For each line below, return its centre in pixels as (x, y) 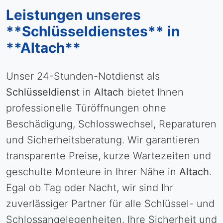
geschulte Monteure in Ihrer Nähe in (93, 172)
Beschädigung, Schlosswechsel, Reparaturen (111, 124)
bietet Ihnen (154, 92)
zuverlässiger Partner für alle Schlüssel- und (110, 204)
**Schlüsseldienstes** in (93, 31)
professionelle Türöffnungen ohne (86, 108)
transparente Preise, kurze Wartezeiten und (109, 156)
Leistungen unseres (73, 15)
